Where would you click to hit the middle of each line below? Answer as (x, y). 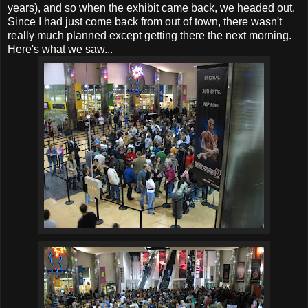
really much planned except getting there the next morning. (150, 35)
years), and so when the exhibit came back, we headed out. (151, 8)
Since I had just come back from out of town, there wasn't (145, 21)
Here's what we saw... (60, 49)
